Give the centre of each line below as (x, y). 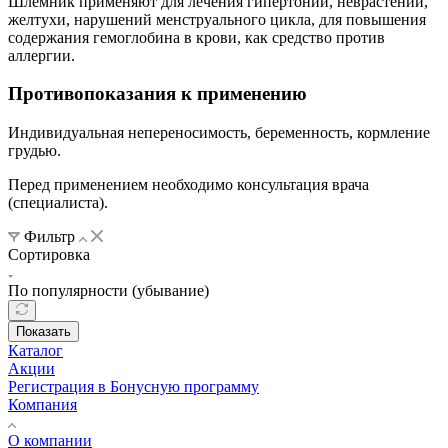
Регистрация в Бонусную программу (133, 386)
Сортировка (49, 254)
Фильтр (49, 236)
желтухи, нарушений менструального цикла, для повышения (217, 19)
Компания (42, 404)
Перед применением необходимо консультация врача (188, 184)
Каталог (35, 350)
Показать (43, 331)
